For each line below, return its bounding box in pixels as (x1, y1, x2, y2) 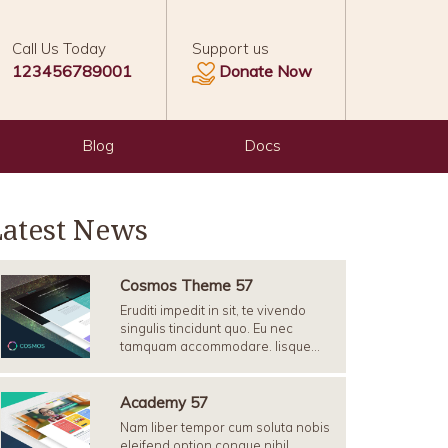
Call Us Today (12, 39, 106, 58)
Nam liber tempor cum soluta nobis (120, 419, 330, 435)
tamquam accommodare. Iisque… (120, 338, 320, 354)
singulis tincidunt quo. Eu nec (120, 320, 293, 336)
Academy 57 (120, 393, 208, 412)
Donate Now (219, 61, 312, 81)
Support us (192, 39, 269, 58)
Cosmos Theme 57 (120, 276, 253, 295)
